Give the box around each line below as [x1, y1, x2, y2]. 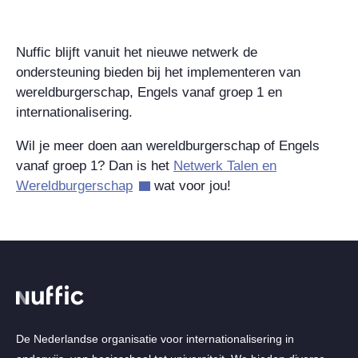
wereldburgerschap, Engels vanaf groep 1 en [16, 84, 282, 100]
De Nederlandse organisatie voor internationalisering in [16, 332, 294, 345]
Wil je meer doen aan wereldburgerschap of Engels [16, 137, 320, 153]
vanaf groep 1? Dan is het [16, 157, 173, 173]
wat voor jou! [149, 177, 231, 193]
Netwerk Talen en [173, 157, 276, 173]
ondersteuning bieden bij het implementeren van [16, 64, 300, 80]
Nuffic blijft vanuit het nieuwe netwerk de [16, 44, 257, 60]
